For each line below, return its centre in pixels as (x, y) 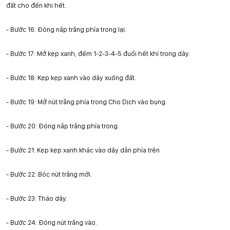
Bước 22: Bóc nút (35, 174)
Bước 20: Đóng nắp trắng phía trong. (65, 126)
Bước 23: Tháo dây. (39, 198)
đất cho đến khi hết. (36, 5)
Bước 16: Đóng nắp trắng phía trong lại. (68, 29)
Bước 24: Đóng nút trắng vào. (54, 222)
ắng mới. (79, 174)
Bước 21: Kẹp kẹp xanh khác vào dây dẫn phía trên (85, 150)
